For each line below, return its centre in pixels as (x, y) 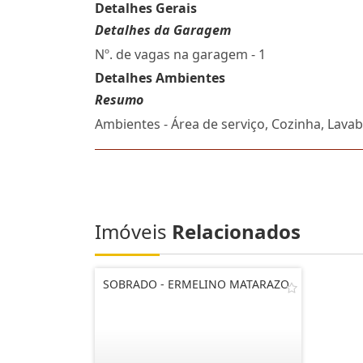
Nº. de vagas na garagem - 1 (180, 54)
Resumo (119, 100)
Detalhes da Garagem (163, 30)
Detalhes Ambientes (160, 78)
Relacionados (236, 231)
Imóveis (133, 231)
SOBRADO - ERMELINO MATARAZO (196, 284)
